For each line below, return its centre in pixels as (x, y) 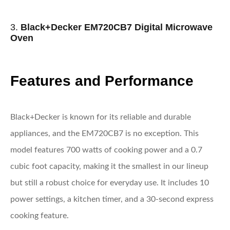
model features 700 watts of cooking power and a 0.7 (106, 150)
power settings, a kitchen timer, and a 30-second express (112, 199)
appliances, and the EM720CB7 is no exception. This (104, 133)
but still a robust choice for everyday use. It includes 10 (110, 183)
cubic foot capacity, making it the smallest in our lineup (109, 166)
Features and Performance (102, 81)
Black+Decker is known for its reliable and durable (101, 117)
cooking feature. (40, 215)
